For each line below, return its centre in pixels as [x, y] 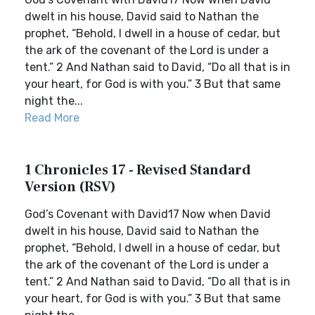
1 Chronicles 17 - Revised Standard [138, 170]
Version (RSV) [70, 187]
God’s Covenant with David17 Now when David [148, 214]
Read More [52, 118]
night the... [54, 101]
